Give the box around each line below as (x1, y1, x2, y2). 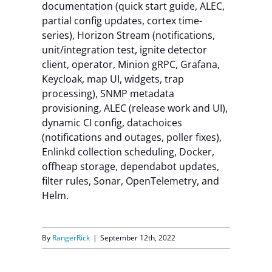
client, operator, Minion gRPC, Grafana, (41, 58, 220, 71)
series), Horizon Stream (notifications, (41, 29, 215, 42)
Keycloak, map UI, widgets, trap (41, 72, 184, 86)
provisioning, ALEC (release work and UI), (41, 101, 228, 115)
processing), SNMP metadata (41, 87, 174, 100)
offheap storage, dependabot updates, (41, 160, 219, 173)
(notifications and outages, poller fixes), (41, 131, 222, 144)
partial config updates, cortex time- (41, 14, 202, 27)
